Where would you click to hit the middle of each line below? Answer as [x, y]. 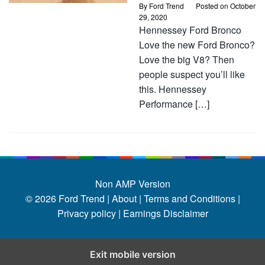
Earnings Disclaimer [164, 213]
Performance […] [174, 104]
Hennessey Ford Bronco [190, 30]
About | [126, 198]
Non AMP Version [132, 184]
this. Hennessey [173, 89]
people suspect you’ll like [192, 74]
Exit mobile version [132, 254]
